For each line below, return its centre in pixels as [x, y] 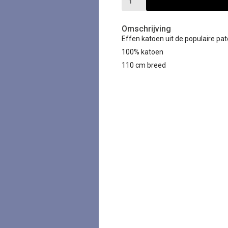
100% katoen [142, 52]
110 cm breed [144, 65]
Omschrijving [146, 29]
